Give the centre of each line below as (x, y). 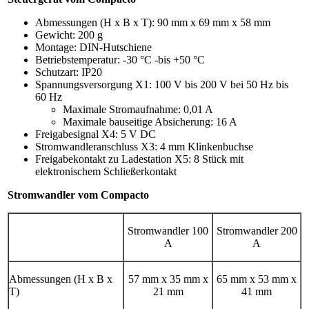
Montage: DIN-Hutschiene (93, 47)
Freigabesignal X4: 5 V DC (96, 134)
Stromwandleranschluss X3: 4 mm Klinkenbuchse (144, 146)
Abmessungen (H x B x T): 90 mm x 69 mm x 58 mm (153, 22)
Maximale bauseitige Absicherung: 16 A (150, 121)
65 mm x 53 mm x (257, 279)
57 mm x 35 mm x (168, 279)
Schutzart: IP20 (69, 72)
